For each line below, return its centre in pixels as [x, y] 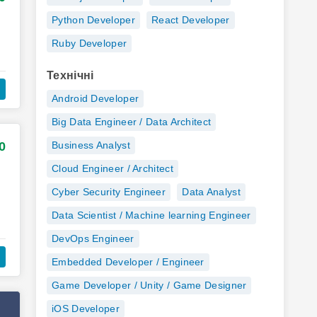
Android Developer [96, 98]
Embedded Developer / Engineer [128, 262]
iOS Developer [86, 309]
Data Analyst [211, 192]
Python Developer [93, 20]
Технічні [70, 75]
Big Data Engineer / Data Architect [132, 122]
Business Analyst [91, 145]
